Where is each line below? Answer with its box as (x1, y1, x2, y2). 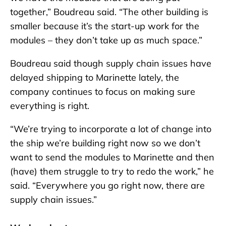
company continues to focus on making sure (10, 85, 195, 97)
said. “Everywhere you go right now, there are (10, 179, 205, 191)
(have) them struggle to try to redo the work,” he (10, 165, 214, 177)
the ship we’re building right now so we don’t (10, 137, 200, 149)
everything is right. (10, 99, 89, 111)
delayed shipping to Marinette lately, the (10, 71, 179, 83)
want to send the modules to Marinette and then (10, 151, 214, 163)
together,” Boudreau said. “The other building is (10, 6, 208, 18)
